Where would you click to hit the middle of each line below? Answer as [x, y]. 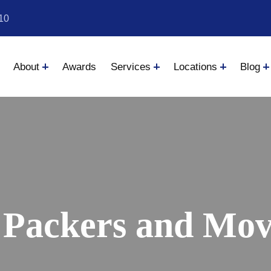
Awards [79, 67]
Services [130, 67]
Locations [195, 67]
